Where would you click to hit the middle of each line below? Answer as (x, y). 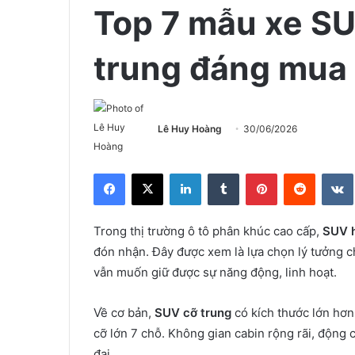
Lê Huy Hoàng (190, 128)
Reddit (330, 173)
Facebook (149, 173)
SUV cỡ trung (193, 313)
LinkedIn (221, 173)
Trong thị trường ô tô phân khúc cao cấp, (208, 231)
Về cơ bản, (124, 313)
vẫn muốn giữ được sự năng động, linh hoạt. (215, 272)
